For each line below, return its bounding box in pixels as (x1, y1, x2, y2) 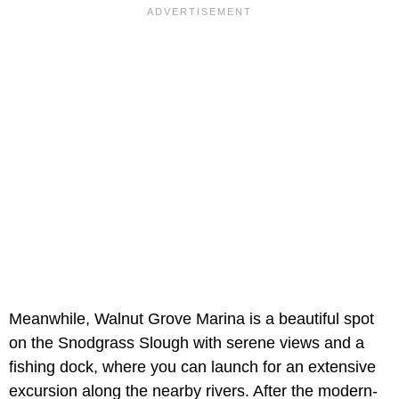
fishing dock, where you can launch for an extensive (9, 357, 376, 376)
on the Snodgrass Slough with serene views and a (9, 333, 364, 352)
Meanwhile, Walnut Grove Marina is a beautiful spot (9, 309, 374, 328)
